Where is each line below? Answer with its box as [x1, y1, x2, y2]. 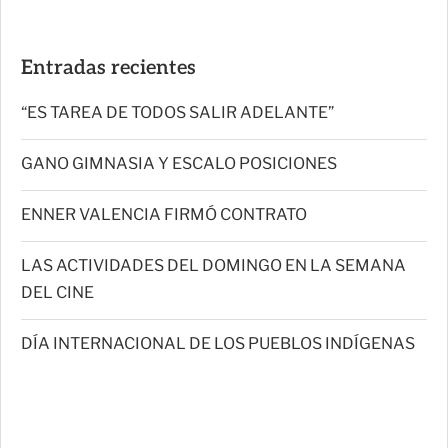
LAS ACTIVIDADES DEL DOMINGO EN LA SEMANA [21, 255, 406, 275]
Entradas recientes [21, 55, 196, 80]
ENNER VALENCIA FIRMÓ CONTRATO [21, 204, 307, 224]
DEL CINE [21, 282, 94, 302]
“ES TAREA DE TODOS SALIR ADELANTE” [21, 102, 334, 122]
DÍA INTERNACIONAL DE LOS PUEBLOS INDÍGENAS [21, 333, 415, 353]
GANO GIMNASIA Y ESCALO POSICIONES [21, 153, 337, 173]
